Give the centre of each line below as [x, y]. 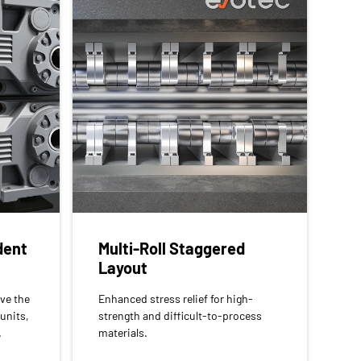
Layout [123, 267]
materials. [123, 332]
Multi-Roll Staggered [172, 248]
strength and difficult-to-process [180, 315]
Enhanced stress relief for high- [176, 298]
